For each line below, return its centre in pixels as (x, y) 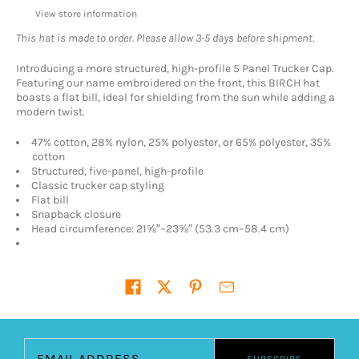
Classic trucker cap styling (98, 186)
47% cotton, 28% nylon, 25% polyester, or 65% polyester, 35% (181, 142)
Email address (56, 345)
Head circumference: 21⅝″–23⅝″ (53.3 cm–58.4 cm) (160, 229)
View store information (86, 14)
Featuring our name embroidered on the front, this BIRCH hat (168, 83)
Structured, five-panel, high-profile (117, 171)
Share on (38, 288)
